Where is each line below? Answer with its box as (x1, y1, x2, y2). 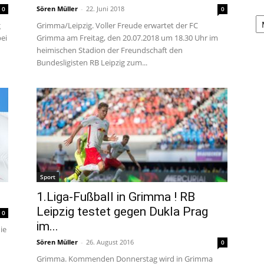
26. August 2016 (86, 237, 134, 246)
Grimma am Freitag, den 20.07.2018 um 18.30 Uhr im (37, 32, 218, 43)
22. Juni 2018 (86, 4, 124, 13)
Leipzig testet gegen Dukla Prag (37, 204, 208, 219)
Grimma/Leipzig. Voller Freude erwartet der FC (37, 20, 198, 31)
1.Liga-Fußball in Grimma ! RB (37, 190, 195, 204)
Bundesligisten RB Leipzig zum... (37, 57, 147, 68)
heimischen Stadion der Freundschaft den (37, 45, 183, 55)
